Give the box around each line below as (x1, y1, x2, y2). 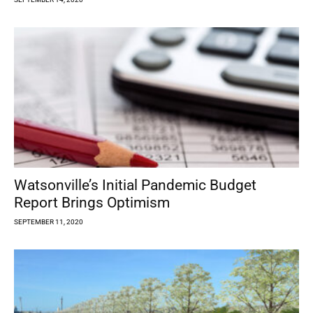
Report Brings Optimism (14, 194, 170, 212)
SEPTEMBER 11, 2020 (14, 218, 83, 226)
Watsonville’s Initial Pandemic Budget (14, 177, 256, 194)
